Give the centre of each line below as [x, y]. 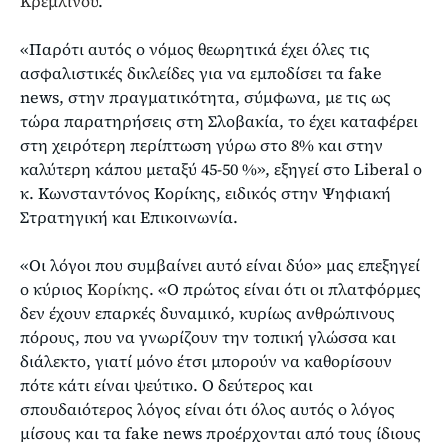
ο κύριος [51, 288]
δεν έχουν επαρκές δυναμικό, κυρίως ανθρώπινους [207, 312]
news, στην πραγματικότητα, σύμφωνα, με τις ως [205, 96]
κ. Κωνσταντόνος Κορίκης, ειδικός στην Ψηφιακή [205, 192]
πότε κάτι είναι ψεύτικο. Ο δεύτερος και [166, 384]
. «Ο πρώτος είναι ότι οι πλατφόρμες [285, 288]
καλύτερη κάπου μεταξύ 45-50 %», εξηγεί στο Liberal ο [221, 168]
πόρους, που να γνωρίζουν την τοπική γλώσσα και [208, 336]
